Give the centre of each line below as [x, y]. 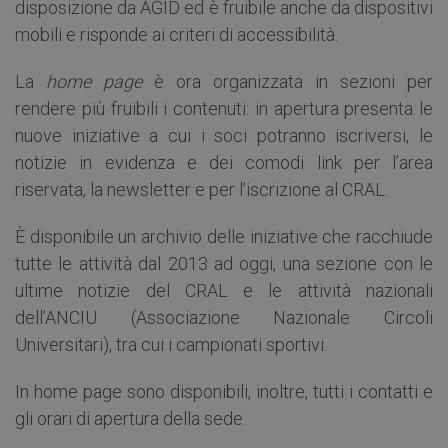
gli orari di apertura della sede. [130, 418]
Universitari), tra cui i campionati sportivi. [171, 344]
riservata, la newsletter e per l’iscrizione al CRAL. [201, 189]
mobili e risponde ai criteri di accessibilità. [176, 34]
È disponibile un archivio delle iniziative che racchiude [224, 236]
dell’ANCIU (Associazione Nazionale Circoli [224, 317]
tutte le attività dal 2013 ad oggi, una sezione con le [224, 263]
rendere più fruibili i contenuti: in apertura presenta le [224, 108]
